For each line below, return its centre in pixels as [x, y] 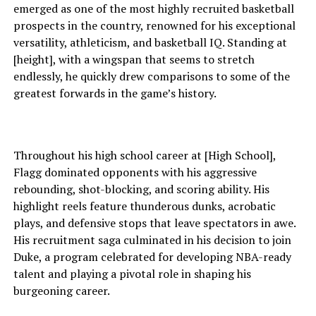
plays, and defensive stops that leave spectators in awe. [154, 223]
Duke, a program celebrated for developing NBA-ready [152, 257]
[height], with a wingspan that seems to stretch [134, 59]
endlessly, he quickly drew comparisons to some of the [151, 76]
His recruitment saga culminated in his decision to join [152, 240]
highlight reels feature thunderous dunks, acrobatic [144, 206]
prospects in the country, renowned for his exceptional [154, 25]
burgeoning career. [61, 291]
